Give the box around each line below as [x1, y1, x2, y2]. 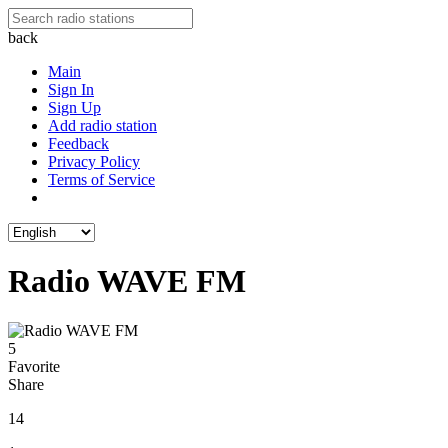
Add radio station [48, 117, 157, 134]
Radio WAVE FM [8, 263, 246, 300]
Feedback [48, 135, 109, 152]
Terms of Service [48, 171, 155, 188]
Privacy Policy [48, 153, 140, 170]
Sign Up [48, 99, 101, 116]
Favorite [8, 357, 60, 375]
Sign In [48, 81, 94, 98]
